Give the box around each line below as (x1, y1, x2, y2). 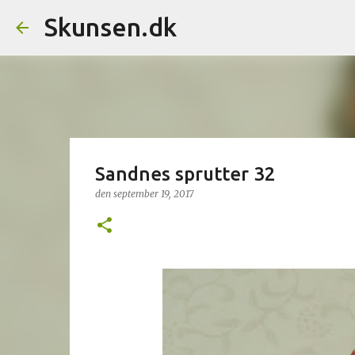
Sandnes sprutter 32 (94, 163, 276, 185)
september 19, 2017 (113, 188, 193, 200)
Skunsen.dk (44, 13, 177, 41)
